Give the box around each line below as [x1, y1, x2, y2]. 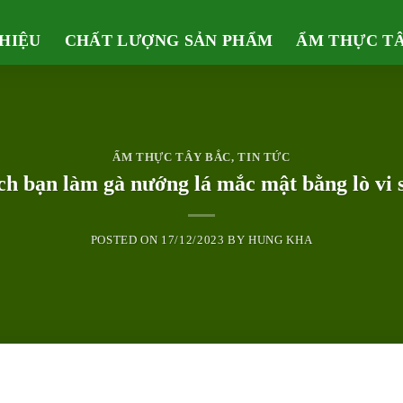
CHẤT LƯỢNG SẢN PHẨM [64, 31, 273, 49]
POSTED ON [90, 233, 162, 246]
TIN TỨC [237, 151, 291, 165]
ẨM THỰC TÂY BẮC [112, 151, 231, 165]
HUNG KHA [248, 233, 313, 246]
